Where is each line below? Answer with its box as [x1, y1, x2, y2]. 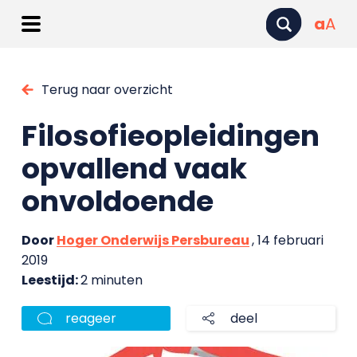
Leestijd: [21, 271, 80, 289]
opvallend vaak [21, 148, 247, 189]
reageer [65, 309, 116, 328]
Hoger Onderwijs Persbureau [56, 231, 249, 249]
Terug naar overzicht [41, 80, 173, 99]
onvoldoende [21, 181, 214, 222]
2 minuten [80, 271, 143, 289]
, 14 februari [251, 231, 324, 249]
